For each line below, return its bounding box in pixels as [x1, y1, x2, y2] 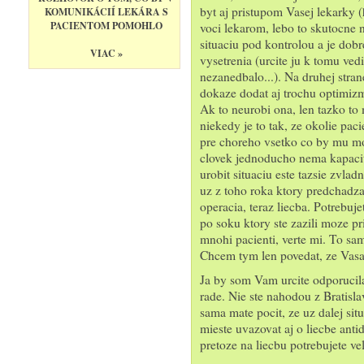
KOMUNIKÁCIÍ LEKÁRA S [44, 5, 168, 19]
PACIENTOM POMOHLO [50, 19, 162, 32]
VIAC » [89, 46, 123, 60]
